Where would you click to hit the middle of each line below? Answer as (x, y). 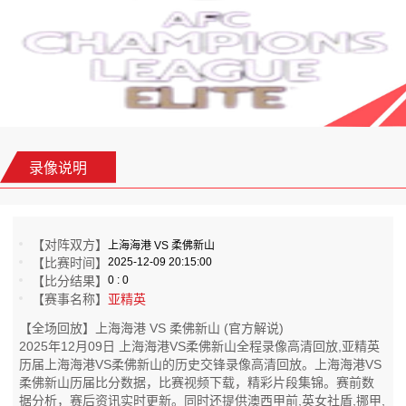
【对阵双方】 (70, 245)
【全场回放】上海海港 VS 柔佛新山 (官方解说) (152, 329)
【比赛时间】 (70, 263)
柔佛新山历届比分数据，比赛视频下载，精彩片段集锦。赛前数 (197, 383)
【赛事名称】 (70, 300)
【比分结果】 (70, 281)
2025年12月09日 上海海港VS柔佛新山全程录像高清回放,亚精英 (200, 347)
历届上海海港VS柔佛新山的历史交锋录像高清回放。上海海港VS (201, 365)
